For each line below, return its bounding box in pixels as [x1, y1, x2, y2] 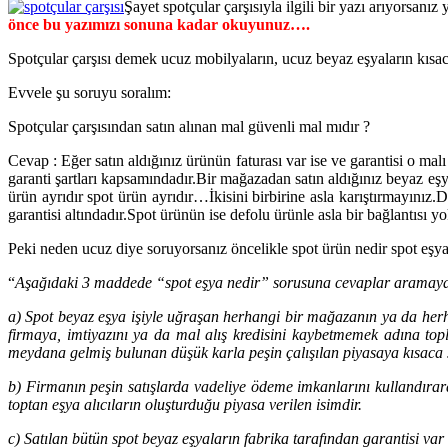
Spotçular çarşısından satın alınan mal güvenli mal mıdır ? [8, 117, 370, 135]
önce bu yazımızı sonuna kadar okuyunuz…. [8, 15, 310, 33]
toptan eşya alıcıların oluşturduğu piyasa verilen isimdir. [8, 395, 362, 413]
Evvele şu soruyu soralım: [8, 83, 171, 101]
